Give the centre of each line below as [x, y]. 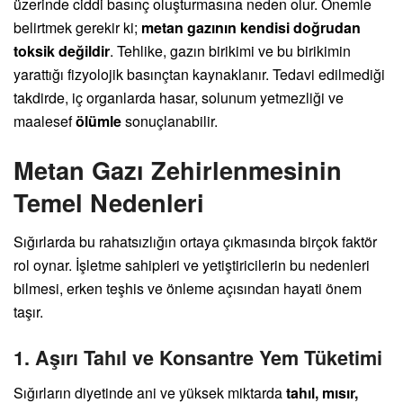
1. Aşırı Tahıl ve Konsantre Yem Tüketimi [198, 357]
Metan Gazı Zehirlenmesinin [178, 169]
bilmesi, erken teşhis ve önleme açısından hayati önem [188, 289]
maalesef [45, 121]
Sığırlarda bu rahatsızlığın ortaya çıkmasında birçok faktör [195, 242]
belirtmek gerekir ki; [77, 28]
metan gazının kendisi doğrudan [251, 28]
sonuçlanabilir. [170, 121]
